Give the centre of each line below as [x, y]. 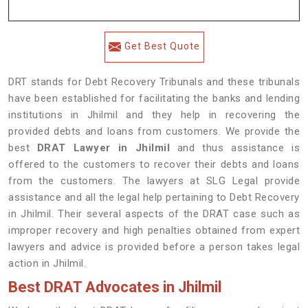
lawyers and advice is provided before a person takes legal [154, 247]
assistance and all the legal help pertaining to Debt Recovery [154, 197]
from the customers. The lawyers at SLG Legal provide [154, 181]
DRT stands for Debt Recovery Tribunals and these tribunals [154, 82]
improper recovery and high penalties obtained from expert [154, 230]
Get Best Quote [162, 46]
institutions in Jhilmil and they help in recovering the [154, 115]
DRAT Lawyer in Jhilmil [107, 148]
